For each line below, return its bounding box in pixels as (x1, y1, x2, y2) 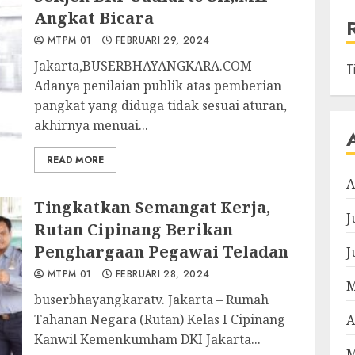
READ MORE (47, 153, 105, 167)
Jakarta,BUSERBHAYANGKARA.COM (34, 57, 253, 74)
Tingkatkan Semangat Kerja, (34, 197, 271, 218)
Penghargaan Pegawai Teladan (34, 241, 289, 262)
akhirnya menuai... (34, 116, 149, 134)
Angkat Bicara (34, 7, 155, 29)
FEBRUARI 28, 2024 (112, 267, 210, 281)
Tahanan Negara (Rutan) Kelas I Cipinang (34, 311, 286, 328)
